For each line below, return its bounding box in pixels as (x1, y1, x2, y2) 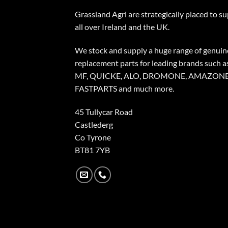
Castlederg (75, 119, 113, 129)
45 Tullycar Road (75, 106, 133, 117)
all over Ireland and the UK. (75, 21, 169, 32)
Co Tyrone (75, 132, 111, 142)
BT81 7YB (75, 145, 110, 155)
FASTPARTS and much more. (75, 83, 174, 93)
